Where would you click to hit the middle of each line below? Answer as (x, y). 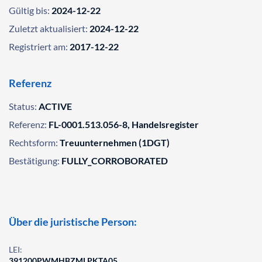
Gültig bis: (29, 10)
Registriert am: (38, 46)
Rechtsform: (33, 142)
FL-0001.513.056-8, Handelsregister (124, 124)
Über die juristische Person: (73, 222)
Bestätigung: (34, 161)
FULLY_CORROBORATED (115, 161)
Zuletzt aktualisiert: (48, 28)
